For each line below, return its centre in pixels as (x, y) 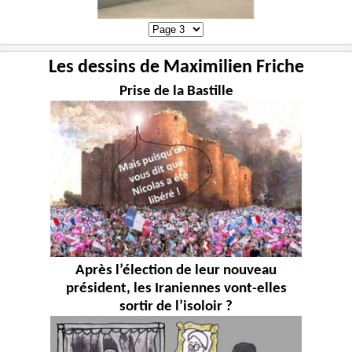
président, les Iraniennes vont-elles (176, 288)
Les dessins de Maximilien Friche (176, 68)
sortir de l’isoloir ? (176, 306)
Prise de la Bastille (176, 91)
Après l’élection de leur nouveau (176, 270)
